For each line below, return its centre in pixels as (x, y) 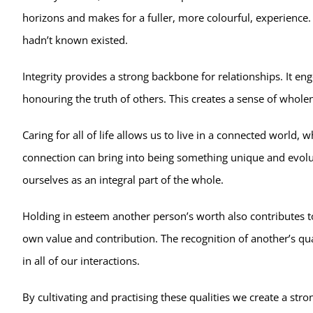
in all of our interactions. (81, 260)
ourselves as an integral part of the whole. (123, 179)
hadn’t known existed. (75, 39)
